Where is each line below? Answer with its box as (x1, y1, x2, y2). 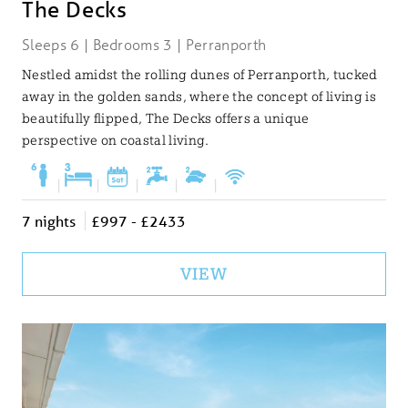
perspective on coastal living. (22, 133, 209, 148)
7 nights (22, 211, 76, 231)
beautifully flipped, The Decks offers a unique (22, 111, 310, 127)
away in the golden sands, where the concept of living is (22, 89, 376, 105)
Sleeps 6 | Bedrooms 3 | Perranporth (22, 35, 267, 55)
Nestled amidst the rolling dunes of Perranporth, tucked (22, 67, 378, 83)
